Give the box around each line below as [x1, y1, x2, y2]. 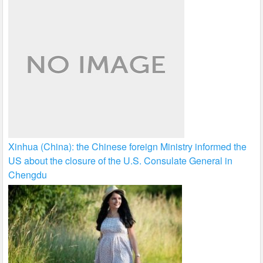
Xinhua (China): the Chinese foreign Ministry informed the [8, 140, 247, 154]
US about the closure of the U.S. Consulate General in [8, 154, 233, 168]
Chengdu [8, 168, 48, 182]
